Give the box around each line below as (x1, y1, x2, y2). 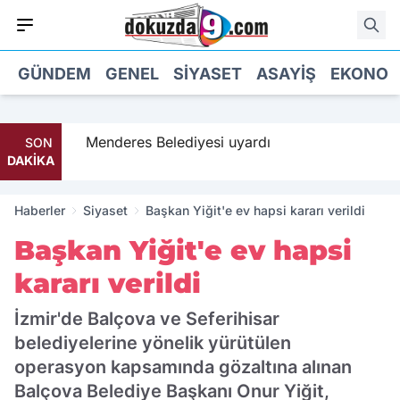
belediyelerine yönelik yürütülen (14, 332, 291, 354)
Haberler (14, 203, 65, 218)
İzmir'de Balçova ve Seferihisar (14, 308, 279, 329)
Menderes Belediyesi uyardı (78, 133, 263, 151)
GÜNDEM (18, 63, 91, 83)
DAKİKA (7, 153, 54, 168)
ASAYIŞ (256, 63, 316, 83)
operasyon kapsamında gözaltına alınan (14, 356, 352, 378)
